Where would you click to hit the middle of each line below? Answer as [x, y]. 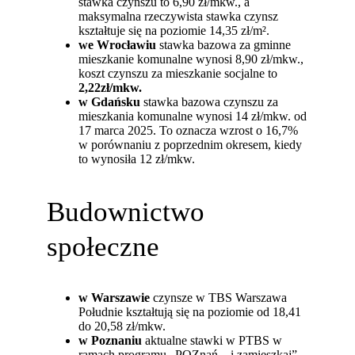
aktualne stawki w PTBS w [212, 341]
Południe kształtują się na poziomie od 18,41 [190, 312]
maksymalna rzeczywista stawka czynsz [179, 17]
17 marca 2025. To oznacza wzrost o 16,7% [189, 131]
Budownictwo [126, 211]
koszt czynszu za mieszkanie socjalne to [178, 74]
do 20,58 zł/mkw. [122, 326]
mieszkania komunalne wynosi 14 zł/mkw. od [193, 116]
